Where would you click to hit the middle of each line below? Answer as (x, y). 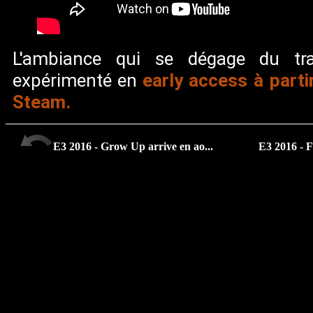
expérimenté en (78, 81)
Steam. (42, 102)
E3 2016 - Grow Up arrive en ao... (133, 147)
